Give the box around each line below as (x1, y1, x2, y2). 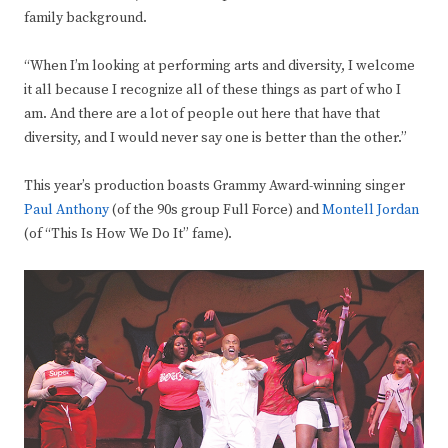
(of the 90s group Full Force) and (109, 201, 322, 220)
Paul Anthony (24, 201, 109, 220)
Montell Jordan (322, 201, 419, 220)
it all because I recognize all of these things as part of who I (24, 81, 401, 100)
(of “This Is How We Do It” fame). (24, 225, 232, 244)
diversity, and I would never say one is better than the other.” (24, 129, 407, 148)
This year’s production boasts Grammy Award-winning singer (24, 177, 405, 196)
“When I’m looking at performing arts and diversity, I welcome (24, 57, 415, 76)
